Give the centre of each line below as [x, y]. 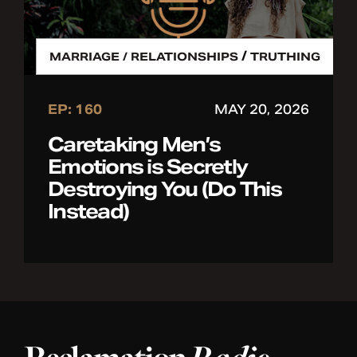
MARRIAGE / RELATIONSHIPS [144, 57]
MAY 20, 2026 [261, 110]
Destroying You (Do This [165, 190]
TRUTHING [285, 57]
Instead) [88, 212]
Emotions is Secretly [147, 167]
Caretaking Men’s [134, 145]
